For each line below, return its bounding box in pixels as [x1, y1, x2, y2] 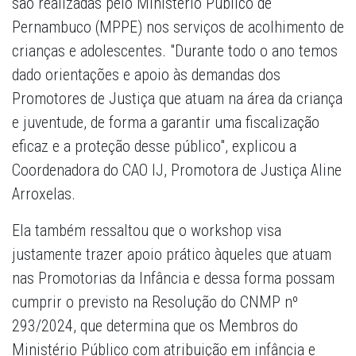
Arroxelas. [12, 184, 75, 204]
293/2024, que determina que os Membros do [12, 316, 298, 336]
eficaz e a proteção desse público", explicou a [12, 137, 296, 157]
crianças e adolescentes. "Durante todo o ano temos [12, 41, 338, 61]
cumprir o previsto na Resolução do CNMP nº [12, 292, 298, 312]
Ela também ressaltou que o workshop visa [12, 221, 281, 241]
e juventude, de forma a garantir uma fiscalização [12, 113, 319, 133]
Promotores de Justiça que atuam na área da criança [12, 89, 342, 109]
